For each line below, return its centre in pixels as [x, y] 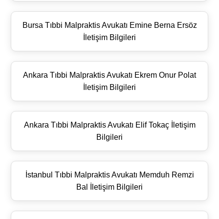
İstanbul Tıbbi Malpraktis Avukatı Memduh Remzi [109, 175]
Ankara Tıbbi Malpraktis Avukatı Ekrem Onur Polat [109, 75]
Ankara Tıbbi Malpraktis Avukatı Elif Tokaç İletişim [109, 125]
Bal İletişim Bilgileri [109, 187]
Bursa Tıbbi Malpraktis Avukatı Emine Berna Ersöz [109, 25]
